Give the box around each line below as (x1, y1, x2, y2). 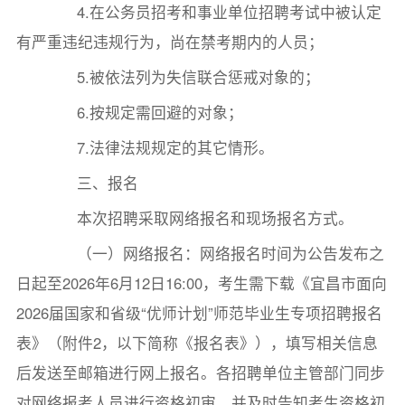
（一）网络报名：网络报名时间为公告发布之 (46, 241, 385, 264)
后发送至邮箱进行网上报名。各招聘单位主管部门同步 (15, 361, 385, 383)
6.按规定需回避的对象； (46, 101, 244, 124)
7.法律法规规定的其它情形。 (46, 136, 275, 158)
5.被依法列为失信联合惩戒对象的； (46, 66, 321, 89)
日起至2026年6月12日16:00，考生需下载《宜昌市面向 (15, 271, 387, 294)
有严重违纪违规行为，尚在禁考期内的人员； (15, 31, 324, 53)
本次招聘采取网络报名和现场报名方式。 (46, 206, 354, 229)
